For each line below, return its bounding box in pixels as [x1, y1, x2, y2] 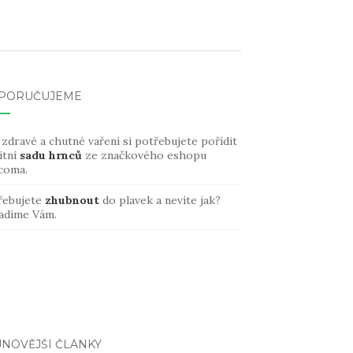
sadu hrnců [19, 148, 82, 163]
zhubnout [44, 193, 99, 208]
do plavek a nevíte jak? [98, 193, 221, 208]
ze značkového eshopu [81, 148, 206, 163]
